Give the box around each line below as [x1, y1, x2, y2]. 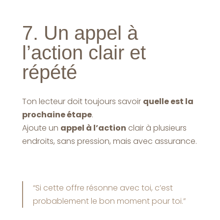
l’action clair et [22, 41, 146, 63]
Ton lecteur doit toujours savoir [22, 95, 143, 107]
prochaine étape [22, 109, 92, 120]
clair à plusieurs [126, 122, 187, 134]
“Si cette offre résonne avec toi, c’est [32, 182, 173, 193]
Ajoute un [22, 122, 60, 134]
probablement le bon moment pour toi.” [32, 195, 186, 207]
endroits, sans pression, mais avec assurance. [22, 135, 197, 147]
